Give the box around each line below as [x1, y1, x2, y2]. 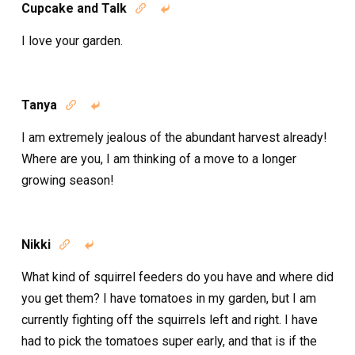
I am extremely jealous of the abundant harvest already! [21, 129, 327, 145]
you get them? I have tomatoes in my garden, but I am [21, 290, 316, 306]
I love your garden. [21, 32, 123, 48]
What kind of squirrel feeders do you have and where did [21, 269, 334, 284]
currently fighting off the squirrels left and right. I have [21, 311, 318, 327]
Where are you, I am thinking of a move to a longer [21, 151, 296, 166]
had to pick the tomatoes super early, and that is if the [21, 333, 317, 349]
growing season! [21, 172, 114, 188]
